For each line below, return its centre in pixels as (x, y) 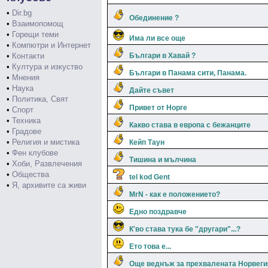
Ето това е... (150, 246)
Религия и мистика (46, 142)
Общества (31, 174)
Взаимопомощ (38, 24)
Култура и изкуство (47, 67)
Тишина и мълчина (163, 160)
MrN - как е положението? (175, 194)
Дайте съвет (152, 90)
